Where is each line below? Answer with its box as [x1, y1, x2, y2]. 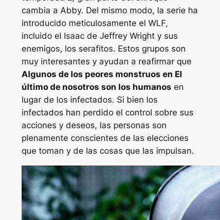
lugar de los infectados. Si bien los [21, 94, 158, 105]
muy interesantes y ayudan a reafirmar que [21, 56, 192, 66]
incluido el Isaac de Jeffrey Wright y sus [21, 30, 178, 41]
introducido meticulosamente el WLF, [21, 18, 168, 28]
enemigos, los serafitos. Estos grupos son [21, 43, 186, 54]
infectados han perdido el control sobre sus [21, 107, 193, 117]
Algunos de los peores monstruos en [21, 69, 175, 79]
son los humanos [99, 82, 171, 92]
